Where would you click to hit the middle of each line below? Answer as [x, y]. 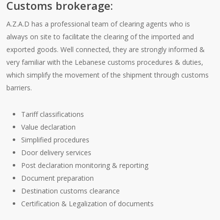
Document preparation [58, 178]
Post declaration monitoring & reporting [85, 165]
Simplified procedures [55, 140]
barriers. [19, 88]
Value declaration [49, 127]
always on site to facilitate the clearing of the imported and [100, 37]
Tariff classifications [53, 114]
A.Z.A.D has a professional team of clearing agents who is [98, 24]
